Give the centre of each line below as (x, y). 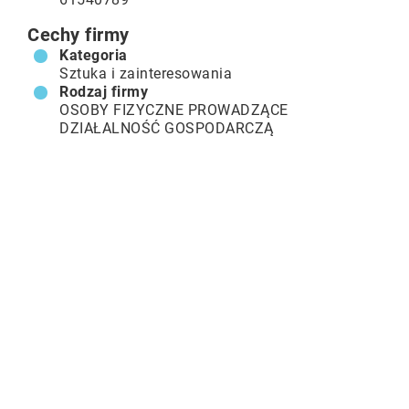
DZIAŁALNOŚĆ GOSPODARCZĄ (167, 128)
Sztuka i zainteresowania (146, 73)
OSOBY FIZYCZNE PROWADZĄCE (174, 110)
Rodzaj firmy (104, 92)
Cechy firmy (79, 35)
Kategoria (94, 55)
